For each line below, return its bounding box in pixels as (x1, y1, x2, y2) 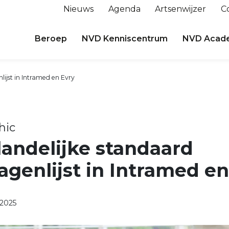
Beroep (35, 34, 67, 43)
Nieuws (63, 4, 94, 14)
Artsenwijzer (155, 4, 207, 14)
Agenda (108, 4, 141, 14)
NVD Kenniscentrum (82, 34, 168, 43)
